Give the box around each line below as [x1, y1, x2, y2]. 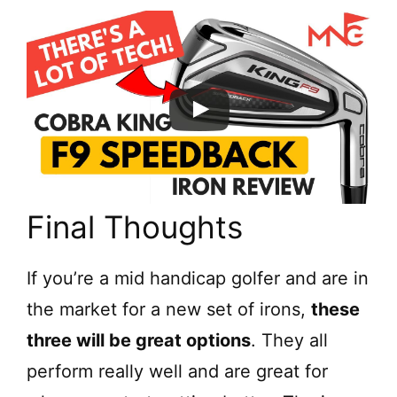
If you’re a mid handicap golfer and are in [27, 268, 369, 290]
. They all [251, 330, 328, 352]
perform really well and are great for [27, 361, 328, 383]
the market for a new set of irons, [27, 299, 311, 321]
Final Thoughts [27, 208, 243, 246]
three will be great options [27, 330, 251, 352]
